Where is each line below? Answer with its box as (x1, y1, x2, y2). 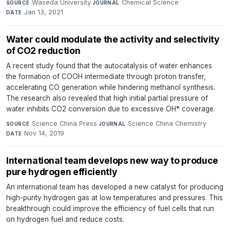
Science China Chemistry (128, 120, 207, 128)
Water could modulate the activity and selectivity (6, 34, 220, 45)
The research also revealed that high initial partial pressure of (6, 94, 208, 103)
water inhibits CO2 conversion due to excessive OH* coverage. (6, 105, 215, 113)
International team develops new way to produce (6, 155, 218, 166)
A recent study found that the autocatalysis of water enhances (6, 62, 212, 70)
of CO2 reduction (6, 45, 81, 56)
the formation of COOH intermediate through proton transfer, (6, 72, 206, 81)
